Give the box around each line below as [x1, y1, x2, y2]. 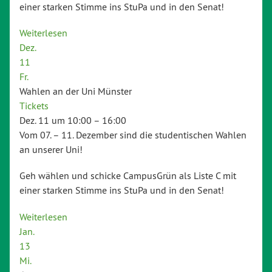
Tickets [19, 100, 49, 112]
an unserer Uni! [19, 143, 83, 156]
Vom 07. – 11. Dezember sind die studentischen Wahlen [19, 129, 246, 141]
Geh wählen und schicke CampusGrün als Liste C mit [19, 169, 236, 182]
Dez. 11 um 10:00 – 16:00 [19, 114, 126, 127]
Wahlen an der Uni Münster [19, 85, 132, 98]
